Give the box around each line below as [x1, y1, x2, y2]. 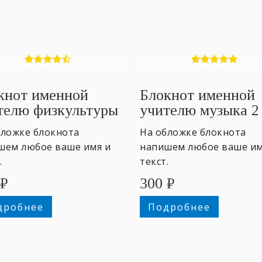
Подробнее [147, 200, 211, 213]
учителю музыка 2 [140, 101, 259, 119]
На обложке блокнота [140, 125, 246, 139]
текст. [140, 154, 168, 168]
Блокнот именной [140, 86, 255, 104]
